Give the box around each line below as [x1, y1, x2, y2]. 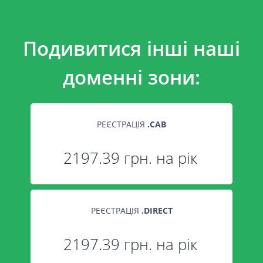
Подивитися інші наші [23, 35, 240, 62]
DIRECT [143, 204, 173, 216]
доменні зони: [63, 64, 200, 90]
